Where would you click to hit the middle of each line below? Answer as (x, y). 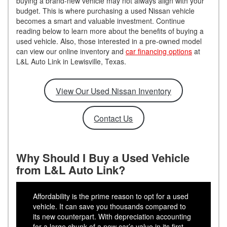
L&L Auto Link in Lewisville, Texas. (73, 62)
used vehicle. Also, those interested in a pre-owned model (109, 41)
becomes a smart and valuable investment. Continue (101, 21)
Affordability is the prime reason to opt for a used (111, 196)
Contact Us (113, 118)
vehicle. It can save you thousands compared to (110, 206)
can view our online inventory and (71, 51)
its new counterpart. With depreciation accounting (112, 216)
